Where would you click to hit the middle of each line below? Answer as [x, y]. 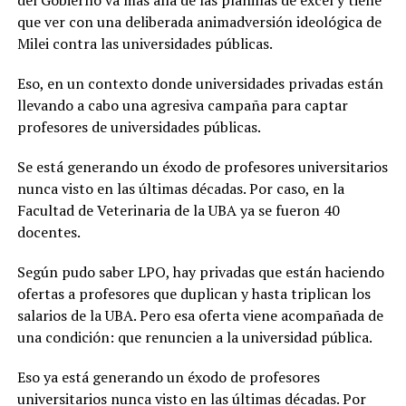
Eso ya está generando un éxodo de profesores [168, 377]
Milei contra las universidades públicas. [145, 43]
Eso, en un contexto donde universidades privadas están [200, 83]
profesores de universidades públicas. [139, 126]
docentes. [50, 232]
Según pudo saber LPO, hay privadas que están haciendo [200, 271]
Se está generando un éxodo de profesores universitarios [202, 166]
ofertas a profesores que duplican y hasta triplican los [193, 293]
